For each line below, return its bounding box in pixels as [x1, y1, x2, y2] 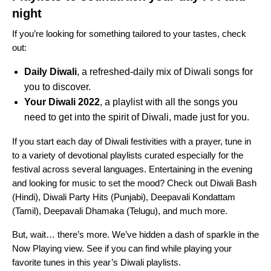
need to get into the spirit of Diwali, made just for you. [24, 112, 252, 123]
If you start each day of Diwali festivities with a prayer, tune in [12, 136, 251, 147]
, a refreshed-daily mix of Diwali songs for [77, 67, 253, 77]
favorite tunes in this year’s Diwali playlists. [12, 257, 183, 268]
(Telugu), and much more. [124, 206, 230, 217]
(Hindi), [12, 192, 43, 203]
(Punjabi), [108, 192, 151, 203]
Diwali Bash [210, 178, 256, 189]
